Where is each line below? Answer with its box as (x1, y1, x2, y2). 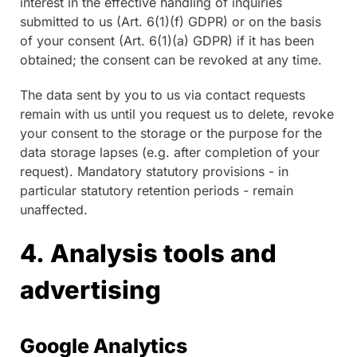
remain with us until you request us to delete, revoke (20, 105, 334, 122)
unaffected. (20, 201, 88, 218)
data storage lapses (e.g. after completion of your (20, 143, 320, 160)
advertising (20, 274, 161, 304)
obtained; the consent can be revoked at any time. (20, 51, 322, 68)
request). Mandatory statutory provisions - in (20, 163, 288, 179)
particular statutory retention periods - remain (20, 182, 293, 198)
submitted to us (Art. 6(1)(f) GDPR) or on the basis (20, 13, 321, 29)
